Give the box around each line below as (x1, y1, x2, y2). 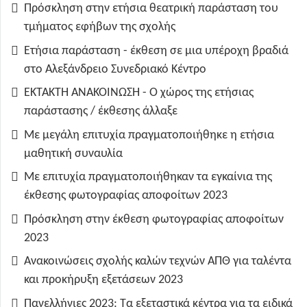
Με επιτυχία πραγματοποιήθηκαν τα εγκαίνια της (24, 171, 272, 184)
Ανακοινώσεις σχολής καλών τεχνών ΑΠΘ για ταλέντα (24, 255, 291, 269)
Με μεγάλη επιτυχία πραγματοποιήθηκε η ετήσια (24, 128, 274, 142)
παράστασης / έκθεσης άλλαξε (24, 105, 177, 119)
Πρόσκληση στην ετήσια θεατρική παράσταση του (24, 2, 278, 16)
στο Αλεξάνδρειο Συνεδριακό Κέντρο (24, 62, 206, 76)
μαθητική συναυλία (24, 147, 123, 160)
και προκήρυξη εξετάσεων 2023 (24, 273, 183, 287)
